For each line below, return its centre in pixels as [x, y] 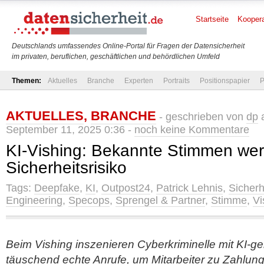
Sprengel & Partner [160, 200]
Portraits [176, 81]
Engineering [34, 200]
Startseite [212, 19]
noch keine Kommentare [192, 130]
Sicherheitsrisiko [66, 168]
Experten [139, 81]
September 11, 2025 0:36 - [70, 130]
